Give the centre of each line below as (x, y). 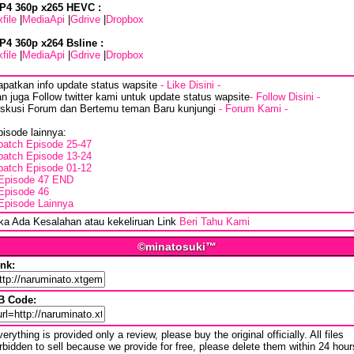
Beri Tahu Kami (215, 222)
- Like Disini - (190, 85)
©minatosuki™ (177, 247)
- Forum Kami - (253, 109)
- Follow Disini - (285, 97)
